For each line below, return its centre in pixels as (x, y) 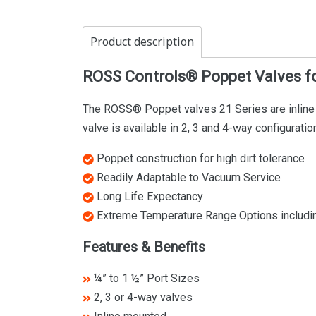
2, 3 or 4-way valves (142, 297)
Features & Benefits (144, 247)
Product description (142, 42)
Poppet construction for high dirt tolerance (199, 158)
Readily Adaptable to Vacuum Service (187, 177)
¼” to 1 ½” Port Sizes (146, 278)
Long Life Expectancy (148, 196)
